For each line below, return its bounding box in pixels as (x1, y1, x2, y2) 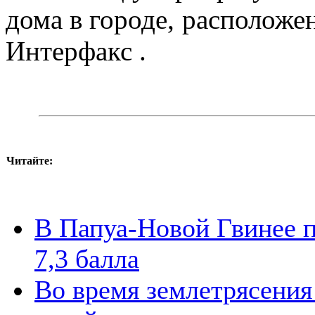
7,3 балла (34, 243, 139, 274)
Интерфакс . (6, 35, 146, 66)
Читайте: (6, 154, 53, 167)
